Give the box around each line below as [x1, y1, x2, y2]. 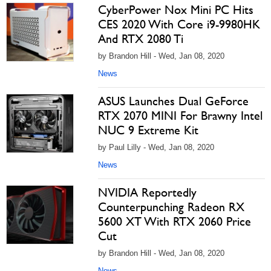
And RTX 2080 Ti [98, 31, 183, 46]
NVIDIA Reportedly [98, 185, 197, 200]
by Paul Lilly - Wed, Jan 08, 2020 [98, 143, 214, 152]
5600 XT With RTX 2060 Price [98, 214, 251, 229]
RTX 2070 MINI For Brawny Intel [98, 108, 263, 123]
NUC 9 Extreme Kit [98, 123, 198, 137]
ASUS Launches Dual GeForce [98, 94, 249, 108]
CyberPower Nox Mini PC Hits [98, 2, 253, 17]
